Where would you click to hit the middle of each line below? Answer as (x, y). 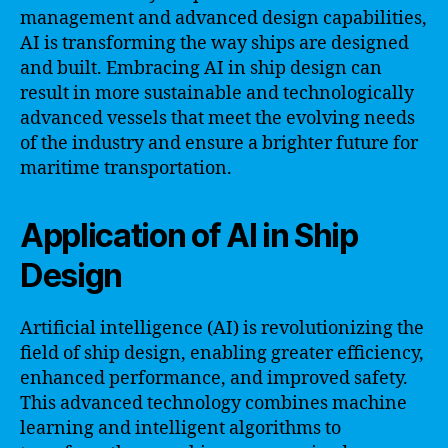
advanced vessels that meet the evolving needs (217, 118)
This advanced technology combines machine (213, 403)
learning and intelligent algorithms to (180, 428)
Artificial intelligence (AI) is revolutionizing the (222, 328)
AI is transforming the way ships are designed (214, 43)
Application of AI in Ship (189, 235)
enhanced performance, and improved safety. (214, 378)
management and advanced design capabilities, (223, 18)
